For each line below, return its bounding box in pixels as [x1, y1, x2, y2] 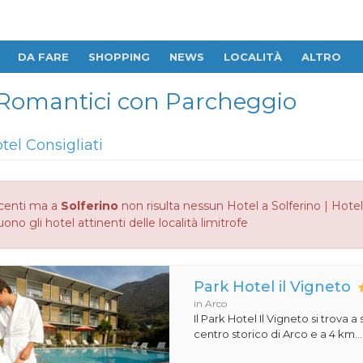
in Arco [194, 297, 228, 310]
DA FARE [18, 50, 69, 63]
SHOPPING [88, 50, 150, 63]
